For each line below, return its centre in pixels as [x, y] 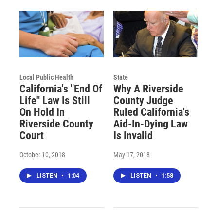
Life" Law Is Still [55, 101]
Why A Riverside [148, 89]
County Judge [143, 101]
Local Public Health [46, 78]
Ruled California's [151, 112]
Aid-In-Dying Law [150, 124]
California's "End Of [61, 89]
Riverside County [56, 124]
